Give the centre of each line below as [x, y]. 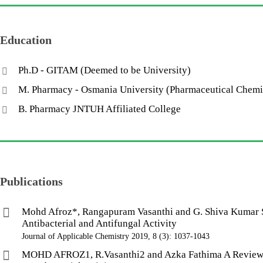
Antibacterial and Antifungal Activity [99, 223]
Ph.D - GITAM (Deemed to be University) [104, 70]
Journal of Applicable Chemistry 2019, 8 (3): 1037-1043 [115, 236]
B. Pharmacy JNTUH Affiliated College [99, 109]
